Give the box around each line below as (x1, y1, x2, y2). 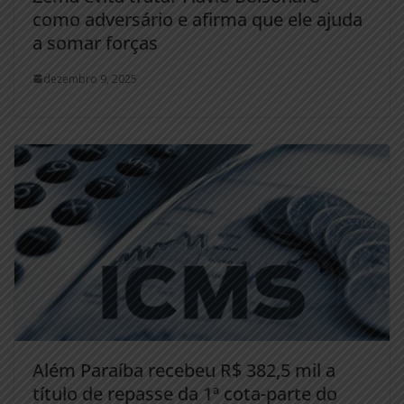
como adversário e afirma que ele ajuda (32, 6, 363, 32)
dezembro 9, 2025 (43, 70, 137, 87)
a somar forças (32, 30, 158, 55)
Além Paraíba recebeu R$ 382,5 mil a (32, 358, 335, 383)
